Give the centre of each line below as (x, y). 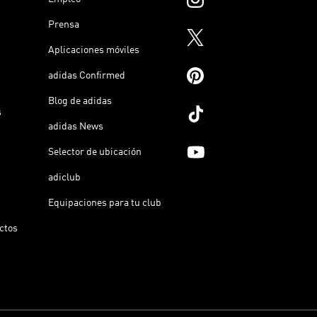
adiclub (64, 177)
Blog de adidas (80, 101)
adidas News (76, 126)
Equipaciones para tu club (105, 203)
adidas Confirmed (87, 75)
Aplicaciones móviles (94, 50)
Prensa (64, 24)
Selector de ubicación (95, 152)
